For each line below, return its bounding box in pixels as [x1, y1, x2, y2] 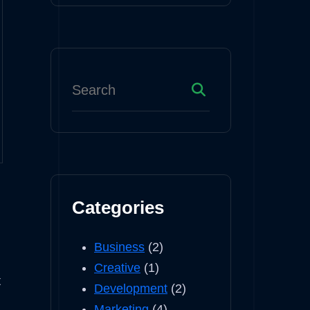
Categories [72, 197, 164, 218]
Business [94, 240, 145, 254]
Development [94, 282, 167, 295]
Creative [94, 261, 140, 275]
